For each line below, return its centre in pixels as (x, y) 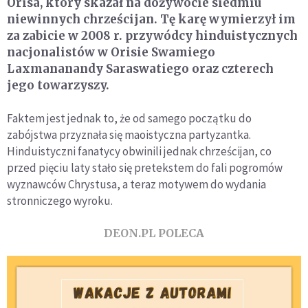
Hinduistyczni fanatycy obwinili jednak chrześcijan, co (139, 151)
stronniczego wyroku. (60, 201)
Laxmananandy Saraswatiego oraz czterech (140, 69)
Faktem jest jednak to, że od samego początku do (129, 118)
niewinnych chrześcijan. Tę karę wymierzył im (151, 19)
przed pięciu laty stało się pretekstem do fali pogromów (145, 168)
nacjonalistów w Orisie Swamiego (111, 52)
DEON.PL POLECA (154, 233)
